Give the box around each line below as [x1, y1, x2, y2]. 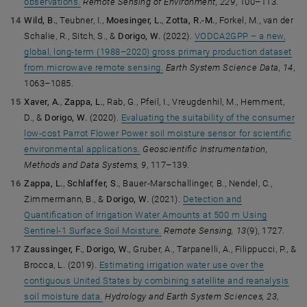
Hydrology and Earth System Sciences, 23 [105, 291, 278, 302]
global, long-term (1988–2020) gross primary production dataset [24, 47, 292, 57]
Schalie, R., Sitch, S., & [24, 31, 119, 41]
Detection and [182, 194, 242, 204]
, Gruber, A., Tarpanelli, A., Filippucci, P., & [129, 244, 297, 254]
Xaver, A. [24, 97, 60, 107]
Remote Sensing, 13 [164, 225, 247, 236]
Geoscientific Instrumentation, [143, 144, 268, 154]
